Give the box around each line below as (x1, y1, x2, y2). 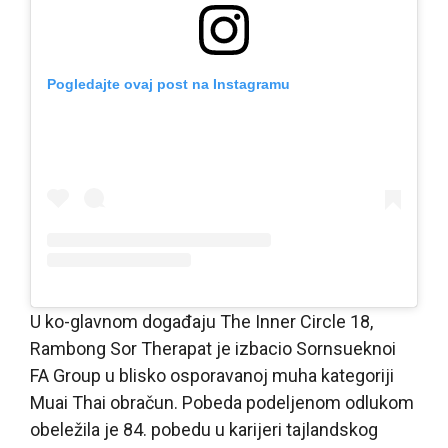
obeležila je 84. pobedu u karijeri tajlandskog (30, 419, 378, 441)
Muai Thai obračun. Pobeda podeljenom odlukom (30, 392, 414, 414)
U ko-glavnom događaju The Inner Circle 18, (30, 311, 373, 333)
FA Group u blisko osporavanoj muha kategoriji (30, 365, 394, 387)
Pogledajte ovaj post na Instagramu (47, 76, 290, 93)
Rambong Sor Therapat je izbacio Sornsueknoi (30, 338, 396, 360)
